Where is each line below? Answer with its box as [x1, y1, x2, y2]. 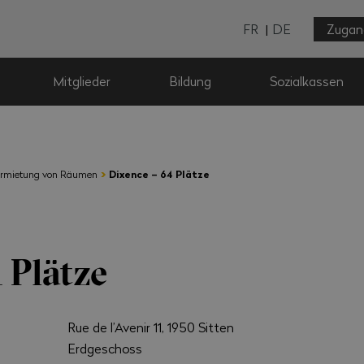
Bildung [169, 72, 212, 90]
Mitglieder [53, 72, 111, 90]
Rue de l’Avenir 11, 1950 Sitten [67, 318, 235, 336]
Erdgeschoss [67, 339, 143, 357]
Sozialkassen [270, 72, 344, 90]
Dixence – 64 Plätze [109, 167, 210, 181]
